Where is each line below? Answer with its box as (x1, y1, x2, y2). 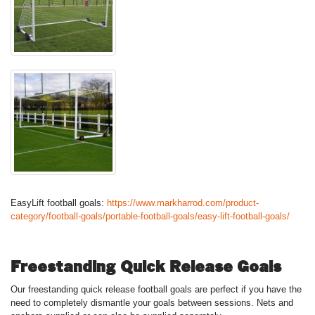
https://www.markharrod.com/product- (107, 198, 259, 208)
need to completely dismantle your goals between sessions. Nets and (11, 297, 293, 308)
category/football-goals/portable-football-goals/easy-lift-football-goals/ (11, 211, 290, 221)
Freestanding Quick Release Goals (11, 257, 281, 276)
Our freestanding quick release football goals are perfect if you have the (11, 284, 302, 295)
